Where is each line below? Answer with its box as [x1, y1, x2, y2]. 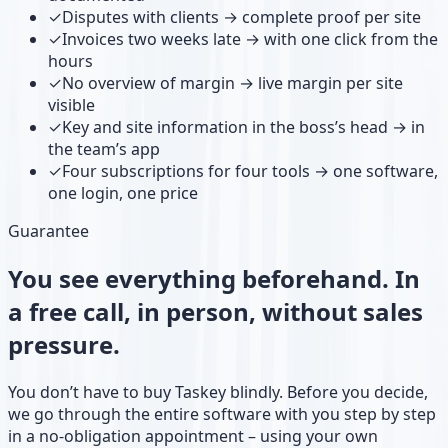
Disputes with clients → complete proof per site [62, 6, 421, 29]
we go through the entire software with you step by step [8, 403, 436, 426]
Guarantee [8, 220, 89, 243]
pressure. [8, 328, 120, 362]
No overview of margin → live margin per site [62, 72, 403, 95]
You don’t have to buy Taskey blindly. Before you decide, [8, 381, 428, 404]
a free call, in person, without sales [8, 295, 423, 329]
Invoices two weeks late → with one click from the [62, 28, 438, 51]
